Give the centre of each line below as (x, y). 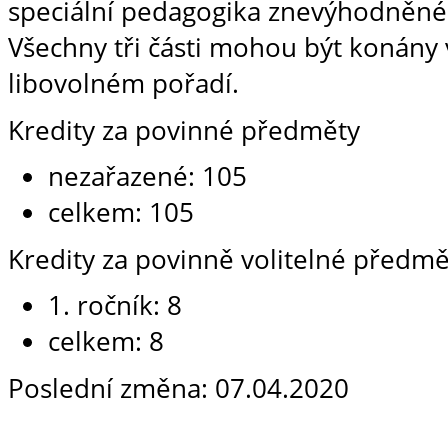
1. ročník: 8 (115, 305)
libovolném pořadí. (123, 82)
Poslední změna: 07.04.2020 (178, 388)
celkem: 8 (106, 341)
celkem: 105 (121, 212)
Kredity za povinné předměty (184, 129)
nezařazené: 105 (147, 176)
